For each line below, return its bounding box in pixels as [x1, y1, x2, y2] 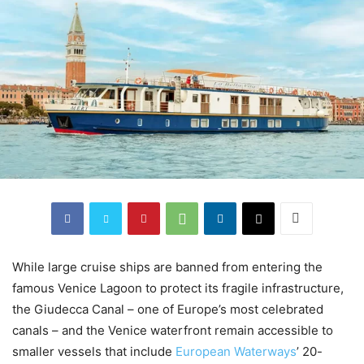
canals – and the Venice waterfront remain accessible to [12, 322, 333, 338]
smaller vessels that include [12, 343, 175, 359]
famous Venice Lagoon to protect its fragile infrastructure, [12, 279, 344, 296]
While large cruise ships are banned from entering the [12, 258, 323, 275]
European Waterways [175, 343, 297, 359]
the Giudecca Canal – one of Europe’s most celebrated [12, 301, 323, 317]
